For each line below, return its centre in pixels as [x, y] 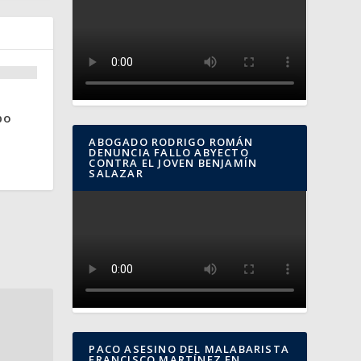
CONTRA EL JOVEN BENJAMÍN [173, 162]
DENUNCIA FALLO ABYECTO [169, 152]
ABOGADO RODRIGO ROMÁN [171, 141]
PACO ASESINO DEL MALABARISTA [189, 349]
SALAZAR [116, 173]
